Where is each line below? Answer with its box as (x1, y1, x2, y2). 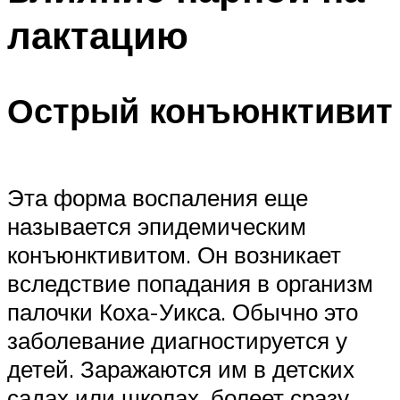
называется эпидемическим (7, 212, 306, 241)
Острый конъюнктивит (7, 88, 393, 133)
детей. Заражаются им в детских (7, 354, 354, 384)
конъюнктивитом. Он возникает (7, 240, 341, 270)
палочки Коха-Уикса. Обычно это (7, 297, 358, 327)
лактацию (7, 11, 188, 58)
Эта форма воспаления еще (7, 183, 308, 212)
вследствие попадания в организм (7, 269, 373, 298)
